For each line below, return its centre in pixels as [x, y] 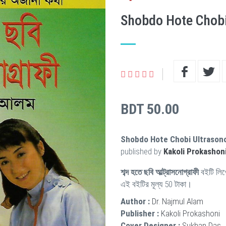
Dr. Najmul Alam [178, 201]
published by [142, 151]
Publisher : [140, 213]
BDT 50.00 [150, 109]
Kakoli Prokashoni [190, 213]
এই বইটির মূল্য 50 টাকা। [156, 184]
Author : [135, 201]
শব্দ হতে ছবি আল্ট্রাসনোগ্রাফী [160, 172]
